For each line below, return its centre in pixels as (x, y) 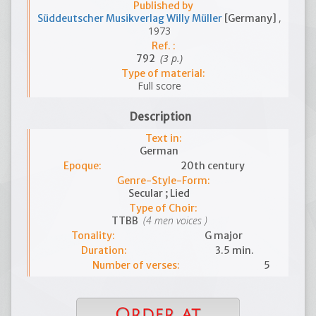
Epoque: (82, 166)
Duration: (104, 250)
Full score (159, 86)
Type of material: (163, 73)
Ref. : (163, 46)
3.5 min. (235, 250)
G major (224, 236)
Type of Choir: (163, 208)
